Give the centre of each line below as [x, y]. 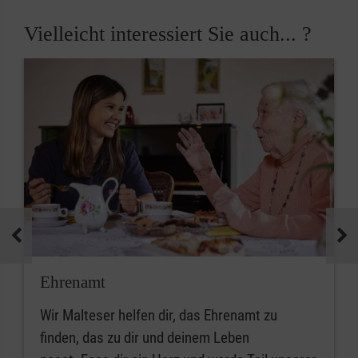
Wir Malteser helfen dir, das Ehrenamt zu [159, 315]
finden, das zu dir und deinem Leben [145, 337]
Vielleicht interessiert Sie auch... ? [168, 34]
